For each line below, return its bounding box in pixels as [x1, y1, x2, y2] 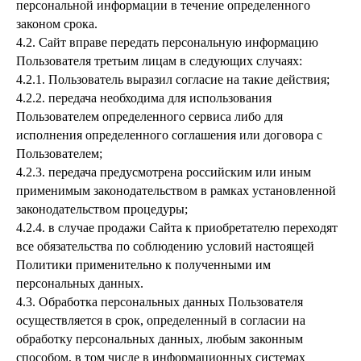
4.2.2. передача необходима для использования [16, 91, 272, 105]
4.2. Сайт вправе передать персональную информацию [16, 35, 318, 49]
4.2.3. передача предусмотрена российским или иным [16, 165, 311, 179]
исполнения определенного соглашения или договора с [16, 128, 322, 142]
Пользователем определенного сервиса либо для [16, 110, 283, 123]
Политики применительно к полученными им [16, 258, 271, 272]
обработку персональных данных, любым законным [16, 332, 303, 346]
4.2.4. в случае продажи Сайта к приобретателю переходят [16, 221, 338, 234]
